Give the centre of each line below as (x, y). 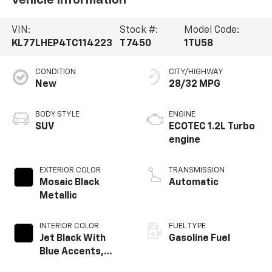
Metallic (58, 196)
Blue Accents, (71, 252)
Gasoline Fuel (199, 239)
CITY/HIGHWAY (196, 72)
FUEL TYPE (187, 226)
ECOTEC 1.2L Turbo (212, 127)
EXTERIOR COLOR (70, 171)
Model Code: (211, 30)
